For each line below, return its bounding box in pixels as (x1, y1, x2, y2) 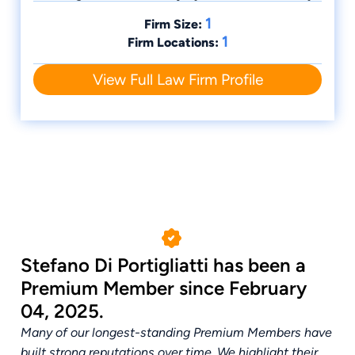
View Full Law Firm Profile (92, 71, 263, 90)
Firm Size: (143, 17, 202, 32)
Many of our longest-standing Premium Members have (21, 325, 332, 341)
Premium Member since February (21, 277, 307, 300)
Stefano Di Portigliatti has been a (21, 254, 306, 277)
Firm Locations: (127, 35, 219, 51)
